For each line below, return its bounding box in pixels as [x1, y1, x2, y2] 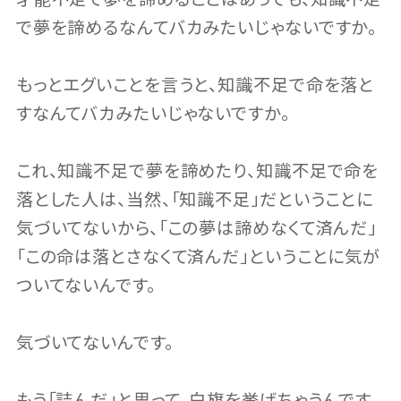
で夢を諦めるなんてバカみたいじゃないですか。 [15, 18, 378, 39]
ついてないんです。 [15, 276, 156, 297]
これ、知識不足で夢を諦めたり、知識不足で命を [15, 161, 380, 183]
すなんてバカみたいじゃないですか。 [15, 104, 290, 125]
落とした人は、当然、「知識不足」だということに [15, 190, 374, 211]
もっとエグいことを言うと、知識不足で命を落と [15, 75, 375, 97]
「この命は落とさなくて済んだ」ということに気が [15, 247, 381, 269]
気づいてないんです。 [15, 333, 174, 354]
